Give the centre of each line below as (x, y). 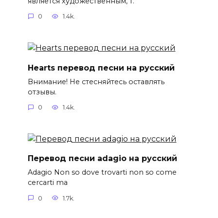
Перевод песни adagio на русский (102, 158)
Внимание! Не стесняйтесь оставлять (96, 82)
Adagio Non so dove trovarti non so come (102, 173)
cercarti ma (47, 183)
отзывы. (42, 92)
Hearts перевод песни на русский (101, 68)
